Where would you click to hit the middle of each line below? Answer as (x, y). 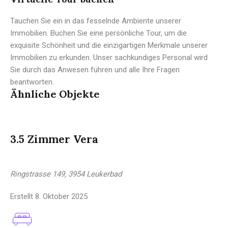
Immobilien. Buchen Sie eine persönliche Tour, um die (98, 33)
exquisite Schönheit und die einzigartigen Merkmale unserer (109, 45)
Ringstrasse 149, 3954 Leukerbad (66, 174)
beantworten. (32, 82)
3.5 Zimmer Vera (54, 139)
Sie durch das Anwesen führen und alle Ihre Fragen (95, 69)
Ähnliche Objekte (55, 94)
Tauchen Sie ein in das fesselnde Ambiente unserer (96, 21)
